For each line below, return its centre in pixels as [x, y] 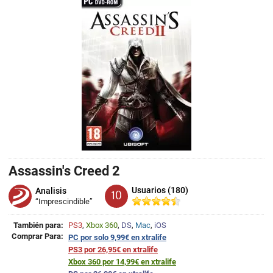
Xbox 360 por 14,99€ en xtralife [122, 262]
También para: [38, 225]
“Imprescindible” [64, 201]
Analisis [51, 191]
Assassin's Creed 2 [64, 171]
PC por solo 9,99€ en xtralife [117, 237]
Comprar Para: [37, 236]
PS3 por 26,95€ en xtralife [113, 250]
